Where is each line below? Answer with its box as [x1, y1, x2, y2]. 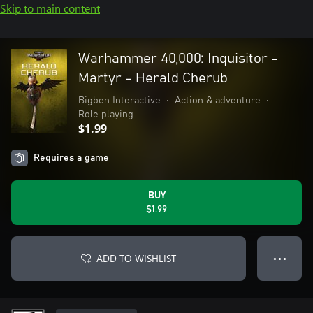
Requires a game [34, 153, 109, 163]
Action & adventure [175, 96, 261, 105]
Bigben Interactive [78, 96, 161, 105]
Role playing [78, 110, 133, 119]
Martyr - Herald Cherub [78, 71, 228, 85]
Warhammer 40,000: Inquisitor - [78, 52, 278, 66]
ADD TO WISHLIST [96, 252, 176, 265]
